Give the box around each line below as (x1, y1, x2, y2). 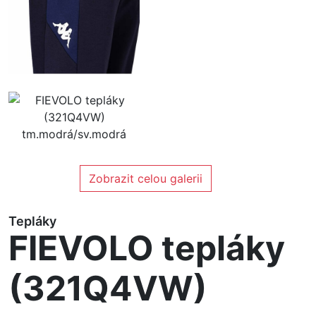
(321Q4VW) (8, 267, 207, 310)
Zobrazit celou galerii (88, 171, 202, 186)
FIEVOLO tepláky (8, 227, 285, 269)
